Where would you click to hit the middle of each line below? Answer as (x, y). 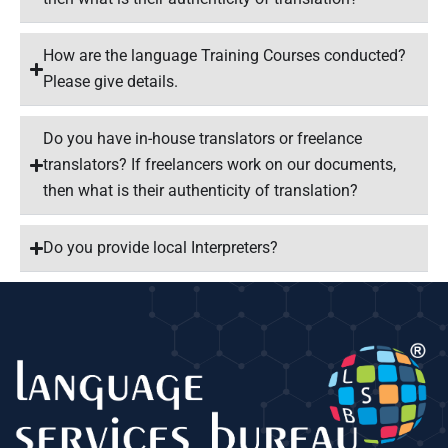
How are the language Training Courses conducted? (225, 55)
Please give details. (111, 81)
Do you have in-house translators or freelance (203, 138)
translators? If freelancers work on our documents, (220, 164)
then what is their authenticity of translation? (201, 190)
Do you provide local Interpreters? (161, 247)
